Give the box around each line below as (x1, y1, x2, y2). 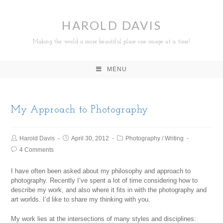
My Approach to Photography (11, 105, 149, 115)
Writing (165, 135, 184, 142)
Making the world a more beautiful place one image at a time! (32, 39, 191, 45)
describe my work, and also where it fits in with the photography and (11, 186, 207, 194)
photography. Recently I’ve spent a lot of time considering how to (11, 177, 198, 184)
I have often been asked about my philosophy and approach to (11, 167, 191, 175)
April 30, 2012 (71, 135, 110, 142)
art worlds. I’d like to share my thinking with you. (11, 196, 151, 203)
